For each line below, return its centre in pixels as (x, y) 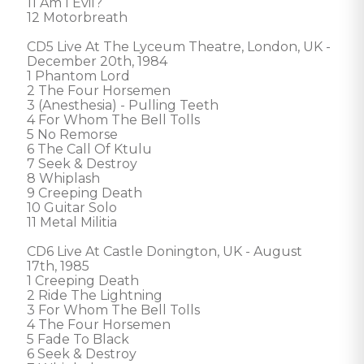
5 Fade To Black (78, 339)
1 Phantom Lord (78, 76)
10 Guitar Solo (72, 208)
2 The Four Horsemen (99, 91)
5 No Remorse (72, 134)
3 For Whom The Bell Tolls (113, 310)
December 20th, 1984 (97, 61)
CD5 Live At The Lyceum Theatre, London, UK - (180, 47)
